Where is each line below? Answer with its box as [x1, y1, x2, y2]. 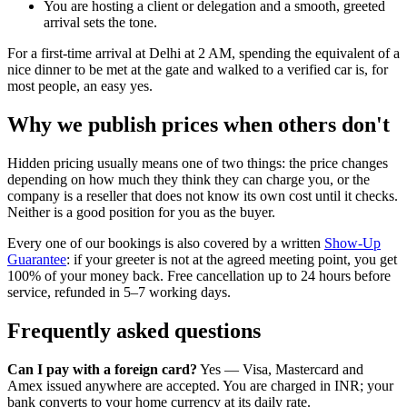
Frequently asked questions [7, 318, 261, 342]
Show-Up [324, 234, 381, 251]
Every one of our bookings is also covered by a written [7, 234, 324, 251]
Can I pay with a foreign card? [7, 361, 197, 377]
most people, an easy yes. [7, 78, 153, 94]
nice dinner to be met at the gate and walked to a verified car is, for [7, 62, 388, 78]
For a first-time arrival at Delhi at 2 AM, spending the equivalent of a [7, 45, 400, 62]
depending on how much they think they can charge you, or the [7, 171, 370, 187]
